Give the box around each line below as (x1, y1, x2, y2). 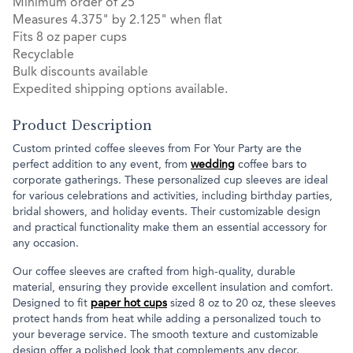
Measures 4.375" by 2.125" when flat (13, 14, 222, 28)
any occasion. (13, 238, 82, 250)
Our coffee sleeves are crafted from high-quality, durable (13, 266, 295, 278)
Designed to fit (13, 298, 91, 310)
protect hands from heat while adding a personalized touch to (13, 314, 321, 325)
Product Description (13, 117, 152, 134)
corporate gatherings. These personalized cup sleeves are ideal (13, 175, 328, 187)
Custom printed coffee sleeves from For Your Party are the (13, 143, 302, 155)
